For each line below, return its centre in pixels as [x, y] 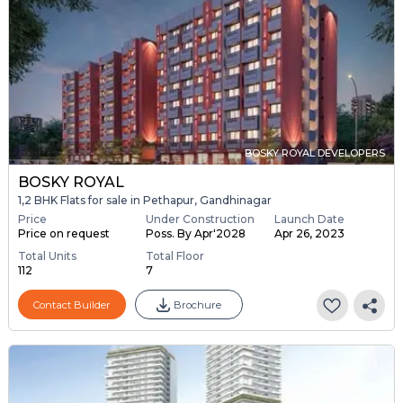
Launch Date [309, 219]
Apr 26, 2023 [309, 234]
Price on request [63, 234]
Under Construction [201, 219]
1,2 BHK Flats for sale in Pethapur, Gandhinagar [144, 200]
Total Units [47, 256]
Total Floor [175, 256]
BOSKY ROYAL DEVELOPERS [315, 153]
